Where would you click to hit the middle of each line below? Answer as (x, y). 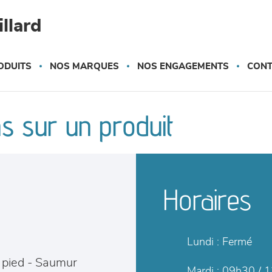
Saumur (56, 263)
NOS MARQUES (84, 66)
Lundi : (203, 242)
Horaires (207, 199)
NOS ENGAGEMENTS (183, 66)
